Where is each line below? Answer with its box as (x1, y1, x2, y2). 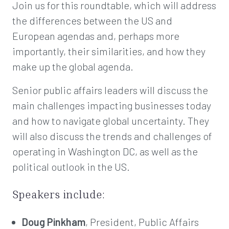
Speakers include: (12, 188, 105, 201)
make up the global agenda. (12, 60, 133, 73)
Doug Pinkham (22, 216, 86, 228)
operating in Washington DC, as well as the (12, 145, 198, 157)
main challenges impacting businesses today (12, 99, 211, 111)
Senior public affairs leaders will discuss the (12, 84, 208, 96)
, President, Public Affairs (85, 216, 199, 228)
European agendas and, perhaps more (12, 30, 179, 42)
